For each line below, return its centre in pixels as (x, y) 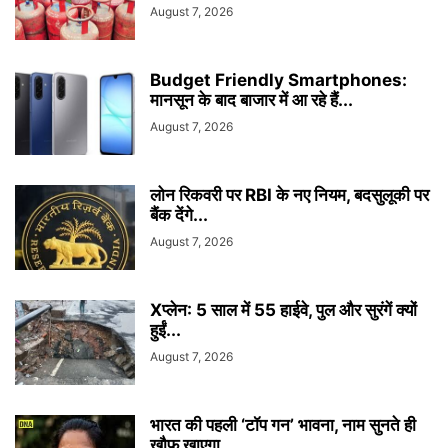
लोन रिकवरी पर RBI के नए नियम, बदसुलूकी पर (289, 195)
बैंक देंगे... (179, 215)
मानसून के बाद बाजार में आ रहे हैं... (251, 100)
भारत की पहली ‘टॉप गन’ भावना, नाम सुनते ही (283, 425)
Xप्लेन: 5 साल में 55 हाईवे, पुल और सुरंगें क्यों (283, 310)
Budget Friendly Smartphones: (278, 80)
